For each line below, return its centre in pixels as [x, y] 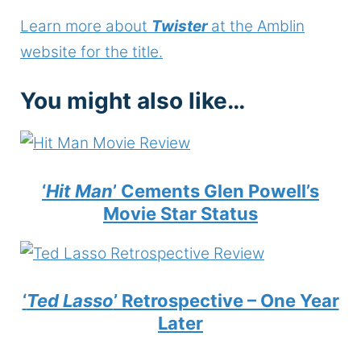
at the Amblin [258, 26]
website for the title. [91, 52]
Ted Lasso [70, 301]
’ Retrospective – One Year [226, 301]
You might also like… [133, 101]
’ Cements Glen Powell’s [216, 191]
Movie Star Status [180, 213]
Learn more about [86, 26]
